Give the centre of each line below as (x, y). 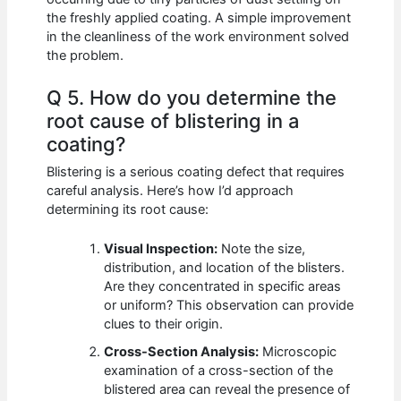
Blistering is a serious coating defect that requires (196, 171)
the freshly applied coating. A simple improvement (199, 17)
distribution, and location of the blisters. (225, 267)
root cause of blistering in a (173, 121)
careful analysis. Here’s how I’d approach (171, 190)
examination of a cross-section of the (219, 370)
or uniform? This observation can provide (229, 305)
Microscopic (298, 351)
